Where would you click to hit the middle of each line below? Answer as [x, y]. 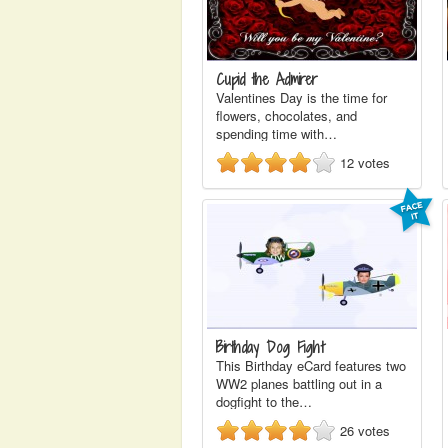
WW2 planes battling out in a [299, 383]
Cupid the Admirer [267, 79]
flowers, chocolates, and [286, 115]
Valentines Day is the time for [301, 97]
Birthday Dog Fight [270, 347]
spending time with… [276, 133]
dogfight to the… [264, 401]
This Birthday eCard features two [311, 365]
